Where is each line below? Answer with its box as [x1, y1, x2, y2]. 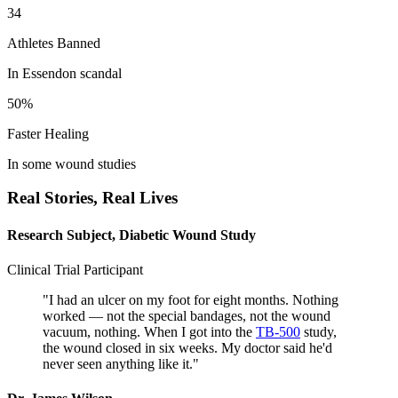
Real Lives [102, 188, 178, 208]
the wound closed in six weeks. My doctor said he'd [43, 339, 332, 355]
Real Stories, [7, 188, 102, 208]
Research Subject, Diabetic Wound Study [7, 227, 256, 243]
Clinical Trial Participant [7, 261, 143, 277]
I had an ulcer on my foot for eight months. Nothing [49, 291, 338, 307]
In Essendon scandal [7, 65, 122, 81]
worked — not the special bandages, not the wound [43, 307, 330, 323]
